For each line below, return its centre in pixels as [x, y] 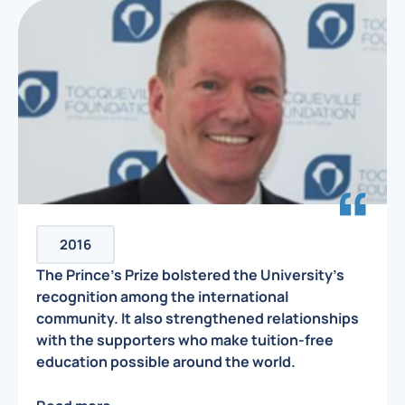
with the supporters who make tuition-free [185, 340]
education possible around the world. [166, 362]
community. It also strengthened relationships [198, 319]
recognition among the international [162, 297]
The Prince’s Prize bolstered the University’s [190, 275]
